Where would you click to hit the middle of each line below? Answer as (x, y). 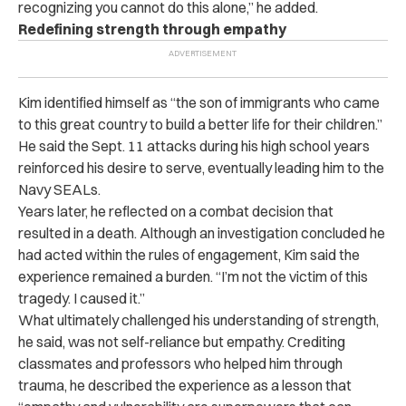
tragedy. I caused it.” (82, 298)
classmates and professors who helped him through (180, 363)
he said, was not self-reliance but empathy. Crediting (182, 341)
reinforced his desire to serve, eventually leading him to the (201, 167)
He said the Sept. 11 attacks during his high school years (194, 145)
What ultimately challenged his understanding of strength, (198, 319)
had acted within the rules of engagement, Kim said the (189, 254)
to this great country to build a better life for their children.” (200, 124)
